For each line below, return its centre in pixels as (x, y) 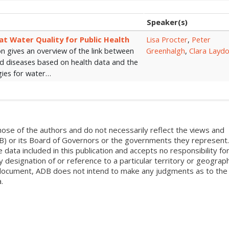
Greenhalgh (166, 51)
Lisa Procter (167, 40)
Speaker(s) (167, 22)
